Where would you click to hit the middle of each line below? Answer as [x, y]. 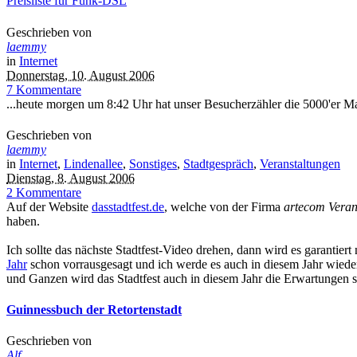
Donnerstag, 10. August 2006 [80, 75]
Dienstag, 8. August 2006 [71, 178]
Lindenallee [93, 163]
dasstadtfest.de [128, 206]
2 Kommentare [44, 192]
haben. [23, 221]
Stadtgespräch [218, 163]
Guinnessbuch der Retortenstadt [94, 310]
